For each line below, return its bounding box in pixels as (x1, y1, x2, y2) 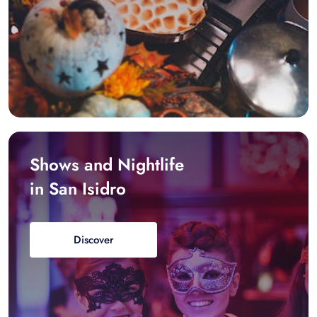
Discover (73, 232, 114, 248)
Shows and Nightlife (30, 152, 184, 178)
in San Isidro (30, 176, 126, 202)
